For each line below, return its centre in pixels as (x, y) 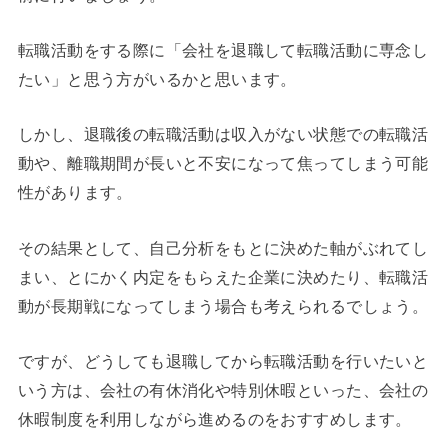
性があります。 (75, 192)
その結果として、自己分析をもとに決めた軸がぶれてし (223, 247)
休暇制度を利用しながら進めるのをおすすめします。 (214, 419)
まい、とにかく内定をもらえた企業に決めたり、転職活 (223, 276)
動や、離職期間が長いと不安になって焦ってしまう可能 (223, 163)
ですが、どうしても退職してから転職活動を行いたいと (223, 361)
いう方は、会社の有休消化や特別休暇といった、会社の (223, 390)
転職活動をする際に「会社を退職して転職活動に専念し (223, 50)
